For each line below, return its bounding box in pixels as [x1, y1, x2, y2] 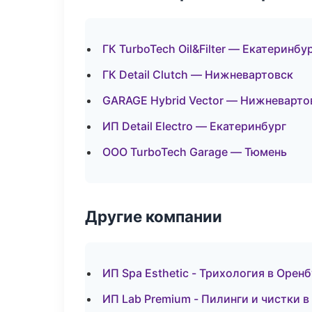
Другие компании [85, 207, 222, 226]
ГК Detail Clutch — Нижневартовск [102, 68, 293, 81]
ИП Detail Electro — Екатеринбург [102, 119, 286, 133]
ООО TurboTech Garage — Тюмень [102, 145, 287, 159]
